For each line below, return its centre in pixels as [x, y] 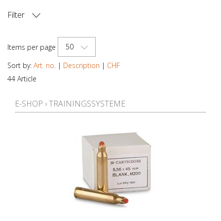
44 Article [22, 78]
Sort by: [20, 65]
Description [81, 65]
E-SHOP [29, 103]
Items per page [32, 47]
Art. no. [45, 65]
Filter [16, 15]
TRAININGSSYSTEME [87, 103]
